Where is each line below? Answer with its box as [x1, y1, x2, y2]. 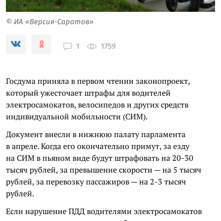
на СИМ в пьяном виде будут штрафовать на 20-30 [6, 152, 193, 163]
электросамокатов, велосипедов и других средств [6, 99, 188, 110]
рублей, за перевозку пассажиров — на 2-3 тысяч [6, 176, 186, 187]
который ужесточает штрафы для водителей [6, 87, 171, 98]
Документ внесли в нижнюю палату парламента [6, 128, 185, 140]
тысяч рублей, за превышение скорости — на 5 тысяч [6, 164, 201, 175]
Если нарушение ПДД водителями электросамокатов [6, 205, 202, 217]
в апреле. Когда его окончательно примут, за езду [6, 140, 189, 151]
